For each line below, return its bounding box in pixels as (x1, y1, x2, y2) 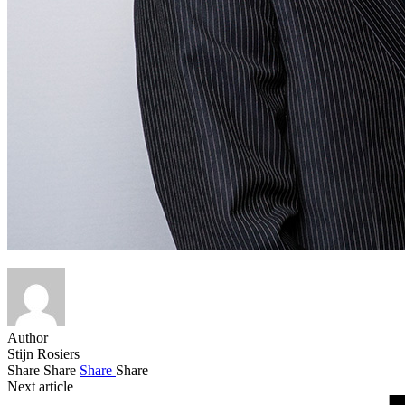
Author (7, 329, 48, 345)
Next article (7, 378, 73, 394)
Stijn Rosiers (7, 345, 80, 362)
